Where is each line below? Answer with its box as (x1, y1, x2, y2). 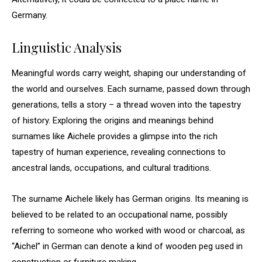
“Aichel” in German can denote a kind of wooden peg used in (12, 241, 243, 251)
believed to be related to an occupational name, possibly (12, 209, 227, 220)
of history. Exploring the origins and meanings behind (12, 115, 213, 126)
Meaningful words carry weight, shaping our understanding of (12, 68, 246, 78)
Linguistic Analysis (12, 39, 122, 56)
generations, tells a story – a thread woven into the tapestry (12, 99, 241, 110)
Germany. (12, 10, 47, 20)
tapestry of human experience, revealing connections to (12, 147, 226, 157)
